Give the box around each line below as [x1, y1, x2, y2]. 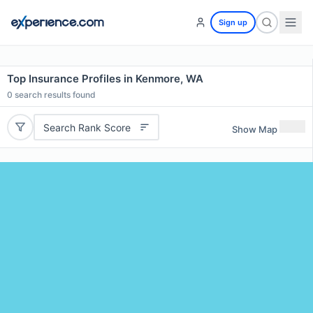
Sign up [219, 17, 247, 27]
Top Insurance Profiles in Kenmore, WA [7, 72, 203, 85]
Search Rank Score [43, 121, 131, 133]
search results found [13, 89, 96, 100]
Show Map [232, 123, 277, 135]
